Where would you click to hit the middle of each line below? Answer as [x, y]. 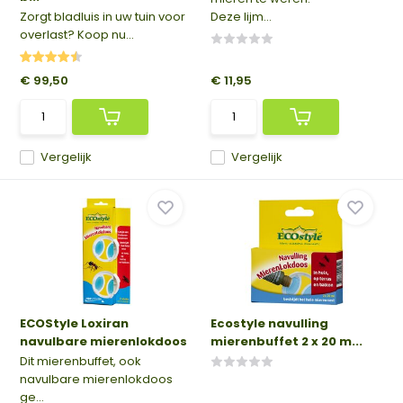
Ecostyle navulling [269, 323]
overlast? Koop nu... [77, 35]
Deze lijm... [241, 17]
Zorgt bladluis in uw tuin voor [103, 17]
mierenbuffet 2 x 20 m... [287, 341]
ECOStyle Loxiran [75, 323]
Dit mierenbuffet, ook [81, 361]
